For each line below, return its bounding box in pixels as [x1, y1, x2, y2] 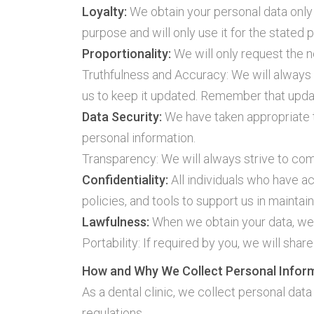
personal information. [82, 130, 196, 145]
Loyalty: [82, 4, 127, 19]
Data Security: [82, 109, 162, 124]
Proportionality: [82, 46, 174, 61]
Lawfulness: [82, 214, 152, 229]
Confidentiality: [82, 172, 171, 187]
